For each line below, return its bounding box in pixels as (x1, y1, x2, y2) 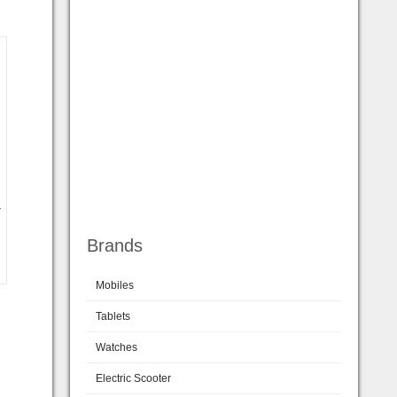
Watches (96, 340, 137, 354)
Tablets (96, 309, 130, 323)
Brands (87, 235, 143, 255)
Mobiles (96, 278, 134, 292)
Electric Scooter (96, 371, 171, 385)
